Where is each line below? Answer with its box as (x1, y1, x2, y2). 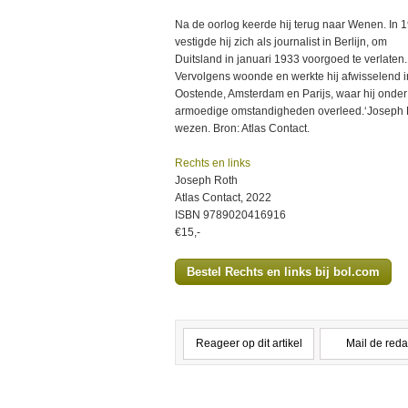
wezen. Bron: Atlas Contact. (175, 122, 310, 135)
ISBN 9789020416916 (175, 209, 286, 221)
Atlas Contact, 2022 (175, 191, 271, 204)
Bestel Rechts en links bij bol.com (187, 265, 380, 279)
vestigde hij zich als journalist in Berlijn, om (175, 36, 387, 48)
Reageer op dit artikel (195, 337, 302, 350)
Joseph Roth (175, 174, 238, 187)
